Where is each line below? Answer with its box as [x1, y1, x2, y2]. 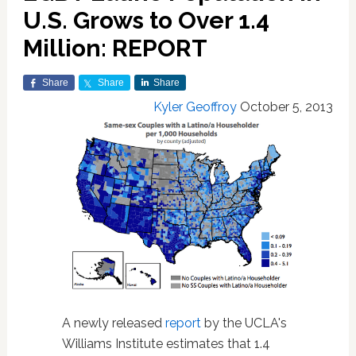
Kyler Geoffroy [153, 99, 238, 114]
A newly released [61, 315, 165, 331]
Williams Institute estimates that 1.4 [61, 336, 270, 352]
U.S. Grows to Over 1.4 [22, 6, 269, 34]
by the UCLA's [200, 315, 287, 331]
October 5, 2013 [240, 99, 334, 114]
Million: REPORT [22, 34, 207, 62]
